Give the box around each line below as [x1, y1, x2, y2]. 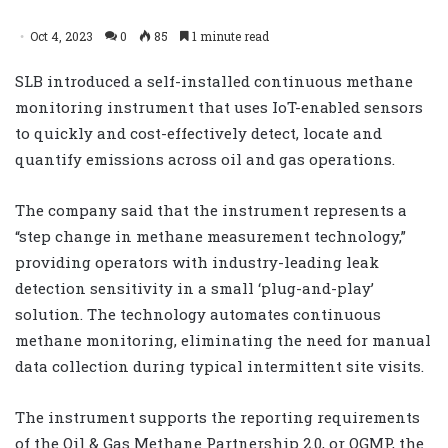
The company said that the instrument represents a [15, 199, 407, 220]
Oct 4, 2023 [30, 27, 93, 44]
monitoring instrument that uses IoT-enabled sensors [15, 96, 423, 117]
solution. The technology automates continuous [15, 303, 381, 324]
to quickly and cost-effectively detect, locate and [15, 122, 382, 143]
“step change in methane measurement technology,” [15, 225, 406, 246]
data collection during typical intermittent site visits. [15, 355, 424, 376]
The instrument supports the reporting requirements [15, 406, 420, 427]
